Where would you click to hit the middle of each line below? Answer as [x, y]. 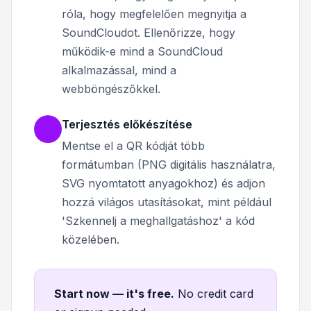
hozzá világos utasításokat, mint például [167, 202]
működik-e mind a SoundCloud [142, 51]
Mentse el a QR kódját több [133, 145]
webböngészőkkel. [111, 89]
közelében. [91, 239]
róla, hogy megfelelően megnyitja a [154, 14]
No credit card [216, 293]
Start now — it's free [112, 293]
